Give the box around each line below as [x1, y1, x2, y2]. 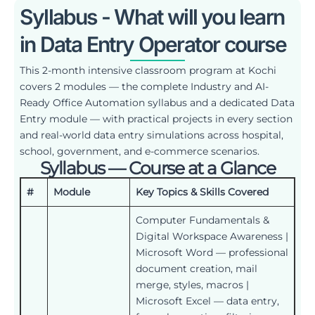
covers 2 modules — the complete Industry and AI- [20, 79, 269, 93]
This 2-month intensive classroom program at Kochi [20, 63, 276, 77]
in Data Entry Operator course [20, 31, 286, 57]
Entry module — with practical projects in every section [20, 112, 292, 125]
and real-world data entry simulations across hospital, [20, 128, 283, 141]
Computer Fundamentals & [136, 213, 269, 226]
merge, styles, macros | [136, 278, 249, 291]
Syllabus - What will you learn [20, 4, 285, 30]
